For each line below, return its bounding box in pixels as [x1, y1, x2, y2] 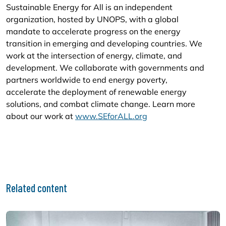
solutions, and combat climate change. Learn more [6, 99, 195, 109]
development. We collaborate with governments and [6, 63, 204, 73]
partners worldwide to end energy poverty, [6, 75, 167, 85]
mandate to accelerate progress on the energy [6, 26, 181, 36]
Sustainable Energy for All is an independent [6, 2, 173, 12]
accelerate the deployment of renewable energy [6, 87, 187, 97]
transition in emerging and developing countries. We [6, 38, 202, 48]
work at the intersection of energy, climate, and [6, 50, 182, 61]
